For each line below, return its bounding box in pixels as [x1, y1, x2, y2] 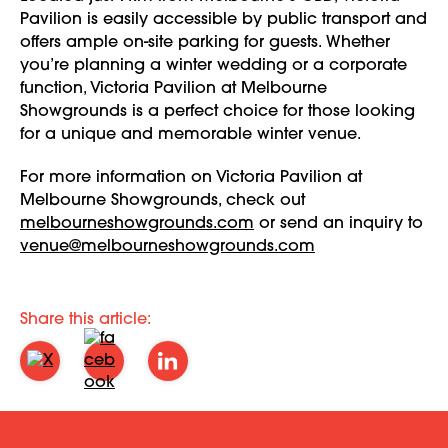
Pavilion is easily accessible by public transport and [20, 12, 427, 28]
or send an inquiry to [254, 216, 423, 232]
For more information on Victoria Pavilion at [20, 170, 362, 186]
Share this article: [20, 312, 151, 328]
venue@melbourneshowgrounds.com [20, 239, 315, 255]
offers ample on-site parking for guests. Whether [20, 35, 390, 51]
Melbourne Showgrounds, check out [20, 193, 305, 209]
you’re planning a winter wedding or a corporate [20, 58, 407, 74]
